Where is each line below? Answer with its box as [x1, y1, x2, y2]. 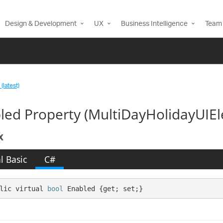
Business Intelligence [121, 16, 188, 32]
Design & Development [5, 16, 77, 32]
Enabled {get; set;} [63, 184, 143, 193]
